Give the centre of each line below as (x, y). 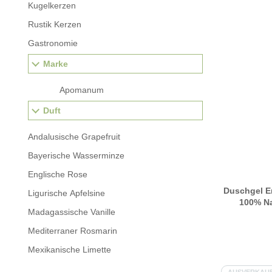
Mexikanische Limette (70, 250)
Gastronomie (53, 43)
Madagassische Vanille (72, 212)
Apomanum (82, 90)
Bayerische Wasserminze (76, 155)
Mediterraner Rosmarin (73, 231)
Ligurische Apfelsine (66, 193)
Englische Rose (58, 174)
